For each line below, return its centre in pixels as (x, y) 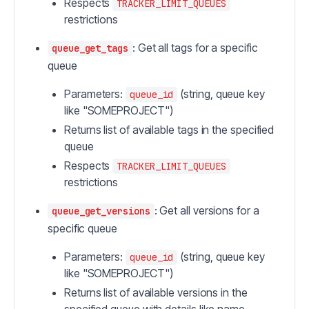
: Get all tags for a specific (195, 48)
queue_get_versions (101, 211)
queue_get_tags (90, 49)
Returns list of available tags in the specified (169, 130)
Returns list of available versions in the (156, 293)
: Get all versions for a (207, 211)
